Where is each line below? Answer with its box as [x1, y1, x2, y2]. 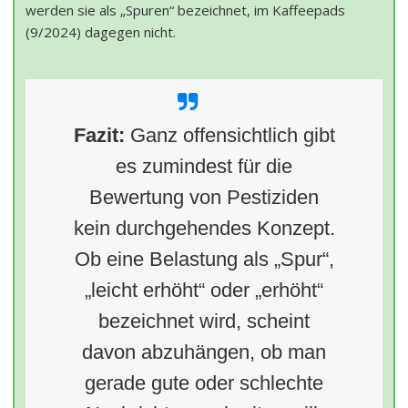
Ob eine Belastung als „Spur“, [74, 247, 334, 270]
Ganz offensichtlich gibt [124, 123, 335, 147]
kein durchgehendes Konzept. [73, 216, 335, 240]
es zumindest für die [116, 154, 292, 178]
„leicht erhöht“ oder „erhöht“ [85, 278, 323, 301]
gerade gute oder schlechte [85, 371, 323, 394]
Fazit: [73, 123, 125, 147]
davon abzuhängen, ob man [82, 340, 326, 363]
